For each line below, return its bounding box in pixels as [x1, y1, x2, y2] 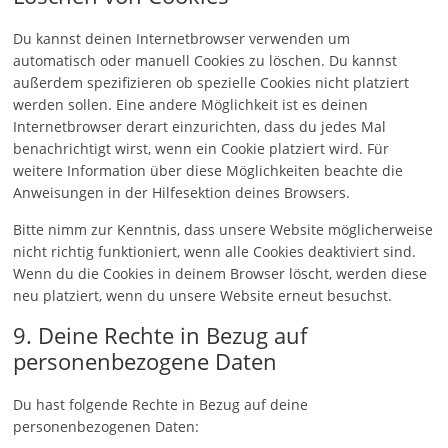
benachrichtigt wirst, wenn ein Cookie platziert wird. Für [13, 139, 390, 158]
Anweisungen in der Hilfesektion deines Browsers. [13, 183, 351, 202]
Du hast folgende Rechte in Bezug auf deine [13, 395, 309, 414]
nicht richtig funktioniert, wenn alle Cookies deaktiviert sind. [13, 242, 417, 261]
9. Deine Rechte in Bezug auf [13, 320, 308, 350]
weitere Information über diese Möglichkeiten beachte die [13, 161, 404, 180]
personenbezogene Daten [13, 346, 278, 376]
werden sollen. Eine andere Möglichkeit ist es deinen [13, 95, 369, 114]
